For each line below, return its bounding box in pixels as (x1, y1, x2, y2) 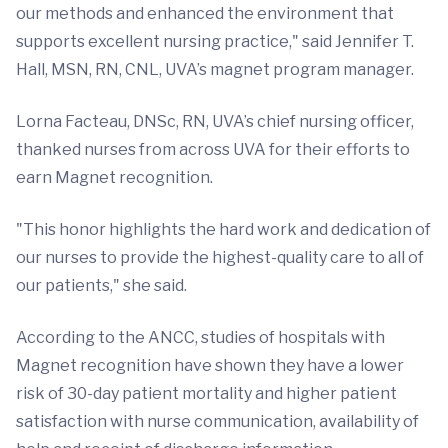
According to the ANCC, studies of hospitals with (16, 328, 385, 347)
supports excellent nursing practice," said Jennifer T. (16, 32, 414, 51)
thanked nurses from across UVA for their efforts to (16, 140, 410, 159)
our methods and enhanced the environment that (16, 4, 394, 23)
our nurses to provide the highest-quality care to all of (16, 248, 424, 267)
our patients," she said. (16, 276, 187, 295)
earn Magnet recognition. (16, 168, 213, 187)
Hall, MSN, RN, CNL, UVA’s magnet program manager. (16, 60, 414, 79)
